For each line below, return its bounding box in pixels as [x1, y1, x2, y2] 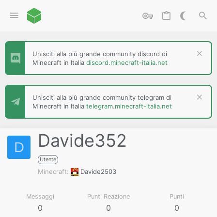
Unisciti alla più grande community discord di [32, 50, 167, 58]
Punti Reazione [87, 193, 130, 200]
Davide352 [38, 130, 127, 151]
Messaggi [26, 193, 54, 200]
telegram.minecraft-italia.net [86, 102, 172, 110]
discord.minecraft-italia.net [86, 59, 168, 66]
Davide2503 [78, 168, 116, 175]
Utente [40, 156, 56, 163]
